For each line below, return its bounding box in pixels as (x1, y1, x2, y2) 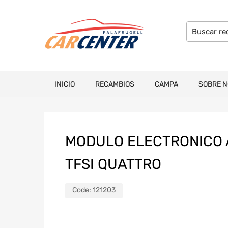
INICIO (54, 79, 75, 89)
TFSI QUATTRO (65, 155, 161, 173)
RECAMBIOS (95, 79, 134, 89)
